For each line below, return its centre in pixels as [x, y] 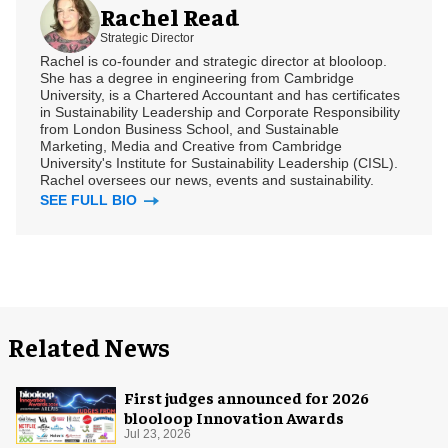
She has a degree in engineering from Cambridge [197, 78]
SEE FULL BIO [90, 200]
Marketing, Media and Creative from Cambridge [191, 146]
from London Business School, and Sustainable [189, 129]
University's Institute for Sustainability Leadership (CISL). [219, 163]
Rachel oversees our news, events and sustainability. [207, 180]
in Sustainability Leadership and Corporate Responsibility [220, 112]
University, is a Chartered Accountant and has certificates [220, 95]
